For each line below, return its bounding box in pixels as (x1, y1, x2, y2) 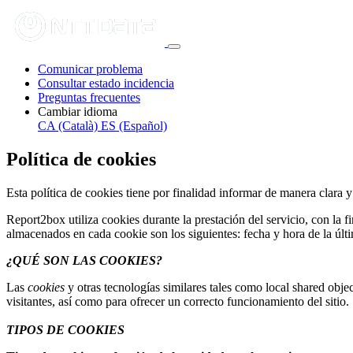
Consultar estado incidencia (38, 76, 174, 90)
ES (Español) (101, 119, 167, 132)
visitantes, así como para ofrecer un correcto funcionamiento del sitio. (6, 294, 349, 308)
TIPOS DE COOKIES (6, 322, 124, 336)
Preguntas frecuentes (38, 91, 140, 104)
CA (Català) (38, 119, 98, 132)
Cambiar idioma (38, 105, 117, 118)
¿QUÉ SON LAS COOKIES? (6, 253, 162, 267)
